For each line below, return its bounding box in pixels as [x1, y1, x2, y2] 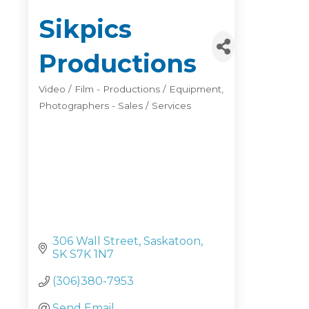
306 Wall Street [52, 235, 139, 248]
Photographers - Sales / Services [39, 100, 191, 112]
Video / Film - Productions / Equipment [39, 83, 221, 95]
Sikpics [39, 14, 132, 45]
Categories [38, 94, 97, 107]
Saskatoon [143, 235, 201, 248]
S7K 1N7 [70, 248, 114, 261]
